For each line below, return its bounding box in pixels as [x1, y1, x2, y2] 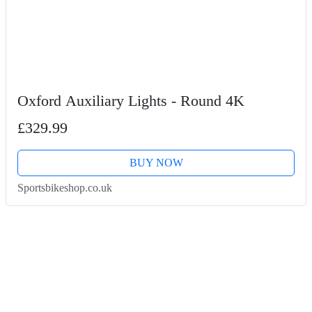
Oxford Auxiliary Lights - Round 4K [17, 92, 244, 109]
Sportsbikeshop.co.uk [17, 181, 112, 194]
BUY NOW [129, 156, 183, 169]
